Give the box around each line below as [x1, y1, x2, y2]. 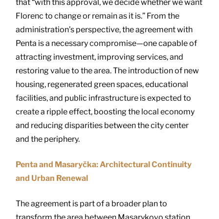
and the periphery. [16, 134, 80, 144]
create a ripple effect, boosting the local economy [16, 107, 195, 116]
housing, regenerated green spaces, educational [16, 79, 188, 89]
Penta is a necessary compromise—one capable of [16, 38, 197, 48]
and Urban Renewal [16, 173, 88, 183]
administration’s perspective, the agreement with [16, 24, 193, 34]
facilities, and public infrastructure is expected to [16, 93, 191, 103]
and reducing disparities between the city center [16, 120, 189, 130]
